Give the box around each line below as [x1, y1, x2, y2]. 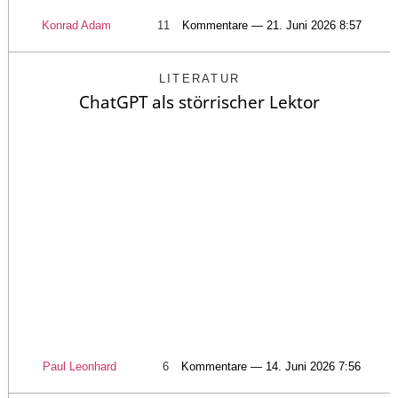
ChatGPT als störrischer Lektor [79, 90, 320, 114]
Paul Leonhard [43, 359, 116, 373]
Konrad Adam [42, 18, 111, 32]
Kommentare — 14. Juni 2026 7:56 [181, 359, 361, 373]
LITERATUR [158, 71, 241, 85]
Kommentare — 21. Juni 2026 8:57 [182, 18, 362, 32]
